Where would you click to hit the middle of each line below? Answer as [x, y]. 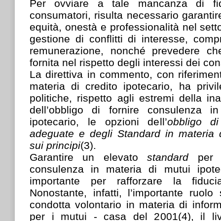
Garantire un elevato [89, 157]
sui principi [55, 145]
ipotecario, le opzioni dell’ [98, 121]
